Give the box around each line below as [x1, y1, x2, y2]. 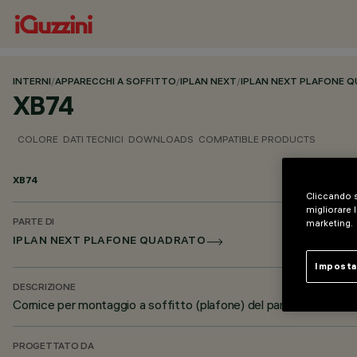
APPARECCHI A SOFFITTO [55, 77, 176, 88]
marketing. [306, 218, 355, 229]
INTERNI [13, 77, 51, 88]
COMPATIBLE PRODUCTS [198, 133, 316, 145]
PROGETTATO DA [13, 342, 94, 352]
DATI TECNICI [63, 133, 124, 145]
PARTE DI [13, 218, 55, 228]
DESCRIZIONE [13, 283, 76, 293]
